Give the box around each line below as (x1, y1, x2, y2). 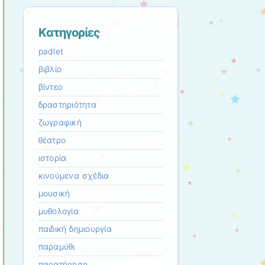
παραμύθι (38, 242, 75, 252)
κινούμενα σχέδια (38, 171, 109, 181)
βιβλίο (38, 64, 62, 75)
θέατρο (38, 135, 66, 146)
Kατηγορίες (38, 25, 100, 40)
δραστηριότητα (38, 100, 96, 110)
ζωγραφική (38, 118, 82, 128)
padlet (38, 47, 64, 57)
